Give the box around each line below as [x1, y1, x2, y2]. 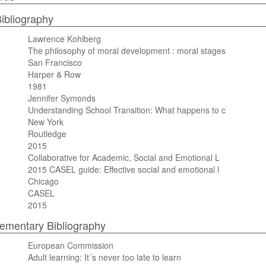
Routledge [27, 128, 66, 140]
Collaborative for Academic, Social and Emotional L [27, 151, 220, 163]
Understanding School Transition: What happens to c [27, 104, 226, 116]
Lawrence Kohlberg [27, 33, 101, 45]
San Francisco [27, 56, 82, 68]
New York [27, 116, 64, 128]
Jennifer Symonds [27, 92, 96, 104]
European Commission [27, 239, 113, 251]
